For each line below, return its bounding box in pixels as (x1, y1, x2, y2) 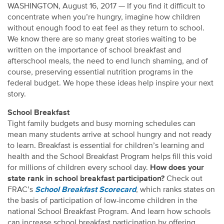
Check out (164, 174, 202, 183)
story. (7, 90, 26, 98)
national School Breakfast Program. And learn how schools (7, 207, 210, 216)
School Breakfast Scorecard (35, 185, 136, 194)
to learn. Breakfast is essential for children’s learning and (7, 141, 204, 150)
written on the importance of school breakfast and (7, 46, 181, 54)
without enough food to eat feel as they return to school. (7, 24, 204, 32)
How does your (150, 163, 204, 172)
